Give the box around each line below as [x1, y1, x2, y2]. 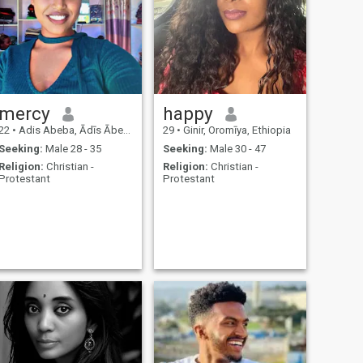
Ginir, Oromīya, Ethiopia [180, 124, 291, 137]
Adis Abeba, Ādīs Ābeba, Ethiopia [15, 124, 123, 137]
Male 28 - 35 [42, 142, 101, 155]
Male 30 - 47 [207, 142, 266, 155]
